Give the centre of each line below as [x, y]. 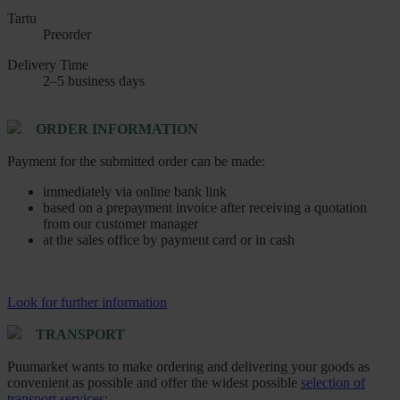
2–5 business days [94, 80]
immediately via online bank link [135, 191]
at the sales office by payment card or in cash [169, 239]
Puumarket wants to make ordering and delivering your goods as [188, 366]
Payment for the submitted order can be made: [136, 161]
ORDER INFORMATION [117, 129]
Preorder [67, 34]
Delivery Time [48, 64]
